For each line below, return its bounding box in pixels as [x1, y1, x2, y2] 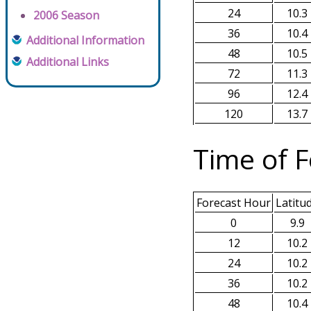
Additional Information [26, 33, 144, 49]
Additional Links [26, 54, 109, 70]
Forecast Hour [196, 194, 271, 210]
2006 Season [33, 8, 99, 24]
